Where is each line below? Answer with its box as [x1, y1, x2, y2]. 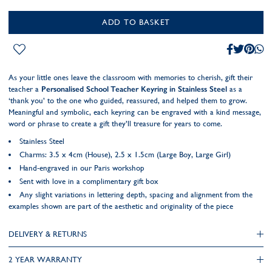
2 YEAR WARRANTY [8, 255, 82, 264]
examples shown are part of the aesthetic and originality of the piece [8, 202, 233, 211]
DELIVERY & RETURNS [8, 229, 87, 239]
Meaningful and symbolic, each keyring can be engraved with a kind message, [8, 107, 261, 117]
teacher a [8, 84, 41, 93]
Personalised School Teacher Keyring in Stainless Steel [41, 84, 227, 93]
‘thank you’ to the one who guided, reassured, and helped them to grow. [8, 96, 247, 105]
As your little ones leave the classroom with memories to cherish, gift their [8, 73, 253, 82]
